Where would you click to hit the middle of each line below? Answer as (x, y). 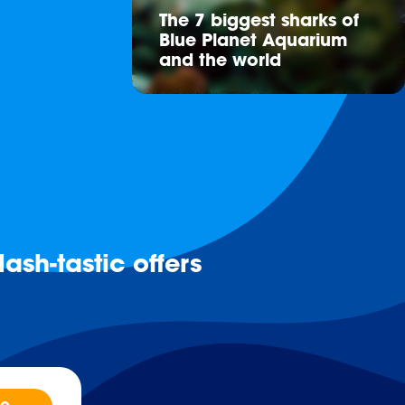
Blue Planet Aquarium (253, 42)
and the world (220, 62)
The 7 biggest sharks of (259, 22)
